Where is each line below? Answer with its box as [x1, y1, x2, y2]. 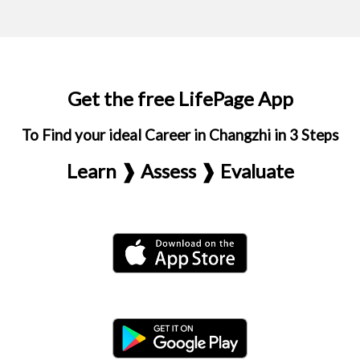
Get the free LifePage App [67, 87, 293, 110]
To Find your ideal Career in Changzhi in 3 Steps [21, 126, 339, 144]
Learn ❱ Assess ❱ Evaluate [66, 159, 294, 182]
